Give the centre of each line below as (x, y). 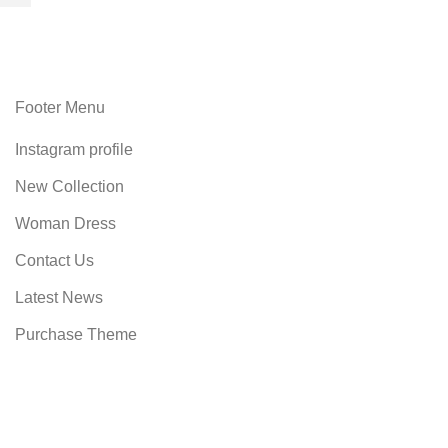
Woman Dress (65, 223)
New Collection (69, 186)
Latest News (59, 297)
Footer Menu (60, 107)
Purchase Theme (76, 334)
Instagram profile (74, 149)
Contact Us (54, 260)
